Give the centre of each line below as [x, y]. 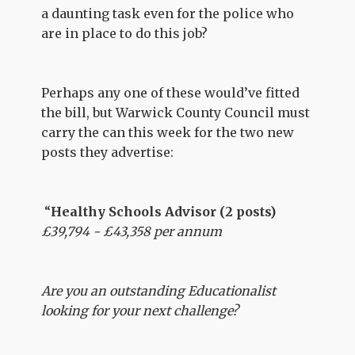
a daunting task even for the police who [168, 13]
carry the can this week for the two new [168, 132]
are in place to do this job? [125, 33]
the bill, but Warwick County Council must [176, 113]
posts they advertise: [108, 152]
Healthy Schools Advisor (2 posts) [164, 212]
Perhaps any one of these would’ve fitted [171, 93]
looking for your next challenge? [140, 311]
